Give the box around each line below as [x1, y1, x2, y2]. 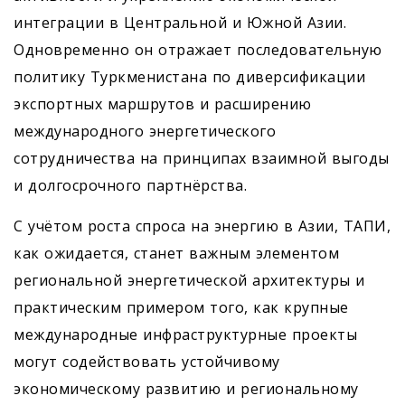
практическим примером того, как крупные [14, 297, 349, 317]
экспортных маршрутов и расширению [14, 94, 312, 114]
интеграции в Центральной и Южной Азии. [14, 13, 346, 33]
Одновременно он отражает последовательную [14, 40, 382, 60]
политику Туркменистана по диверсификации [14, 67, 365, 87]
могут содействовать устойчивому [14, 352, 280, 372]
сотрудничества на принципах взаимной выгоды [14, 148, 390, 168]
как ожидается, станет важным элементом [14, 243, 339, 263]
